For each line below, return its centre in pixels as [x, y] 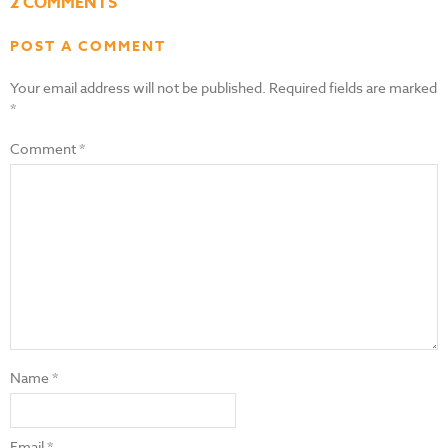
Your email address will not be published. [138, 87]
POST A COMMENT [88, 46]
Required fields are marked [353, 87]
